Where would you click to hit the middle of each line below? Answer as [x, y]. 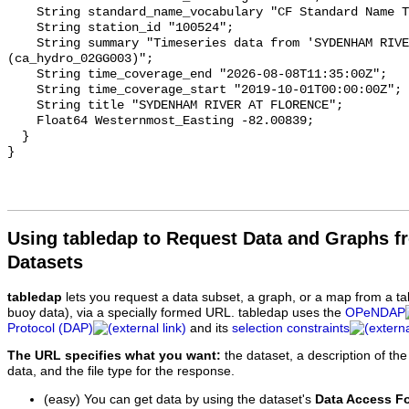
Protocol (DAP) [50, 328]
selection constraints [291, 328]
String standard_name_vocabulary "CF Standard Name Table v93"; [22, 13]
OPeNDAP [375, 312]
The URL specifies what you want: [114, 356]
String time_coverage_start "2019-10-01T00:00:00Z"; [22, 90]
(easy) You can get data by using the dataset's [179, 399]
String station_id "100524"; [22, 28]
